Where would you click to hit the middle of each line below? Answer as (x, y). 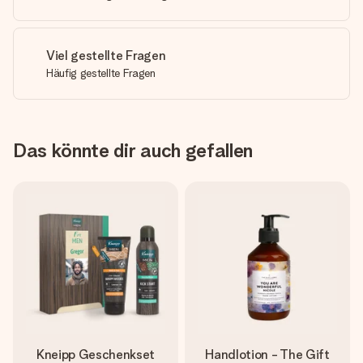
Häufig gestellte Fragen (101, 73)
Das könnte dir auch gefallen (133, 150)
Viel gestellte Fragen (106, 56)
